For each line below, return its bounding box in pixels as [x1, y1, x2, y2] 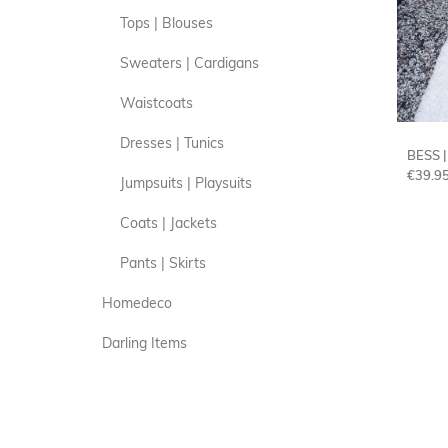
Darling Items [102, 334, 187, 353]
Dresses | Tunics [120, 134, 224, 153]
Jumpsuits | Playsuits [120, 174, 252, 193]
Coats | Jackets [120, 214, 217, 233]
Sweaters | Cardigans [120, 54, 259, 73]
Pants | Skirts [120, 254, 206, 273]
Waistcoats [120, 94, 193, 113]
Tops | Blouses [120, 14, 213, 33]
